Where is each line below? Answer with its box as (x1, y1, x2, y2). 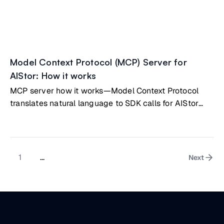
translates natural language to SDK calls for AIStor (10, 98, 199, 108)
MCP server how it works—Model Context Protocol (10, 85, 199, 96)
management (10, 110, 59, 121)
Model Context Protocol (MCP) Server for (10, 56, 187, 67)
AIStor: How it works (10, 70, 96, 81)
